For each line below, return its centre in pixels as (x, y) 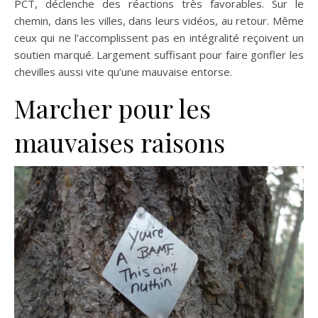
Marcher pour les (113, 108)
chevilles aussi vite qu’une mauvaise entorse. (123, 72)
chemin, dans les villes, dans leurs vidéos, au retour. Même (159, 21)
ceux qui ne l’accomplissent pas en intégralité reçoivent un (159, 38)
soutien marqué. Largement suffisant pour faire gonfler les (159, 55)
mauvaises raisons (120, 142)
